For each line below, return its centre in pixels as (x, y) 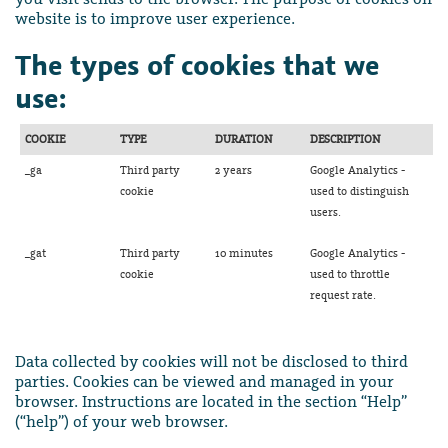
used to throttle (350, 274)
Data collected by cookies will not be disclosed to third (211, 361)
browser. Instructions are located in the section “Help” (211, 401)
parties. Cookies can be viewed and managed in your (204, 381)
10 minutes (244, 253)
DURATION (243, 139)
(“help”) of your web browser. (121, 421)
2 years (233, 170)
